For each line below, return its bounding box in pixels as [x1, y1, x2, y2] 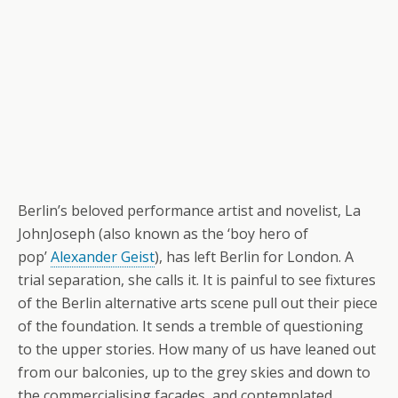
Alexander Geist [51, 247, 155, 267]
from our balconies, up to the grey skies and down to [18, 362, 370, 383]
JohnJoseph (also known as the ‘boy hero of [18, 224, 308, 244]
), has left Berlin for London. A [155, 247, 354, 267]
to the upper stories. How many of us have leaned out [18, 339, 376, 360]
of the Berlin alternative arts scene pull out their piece [18, 293, 378, 314]
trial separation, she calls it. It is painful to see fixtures [18, 270, 376, 291]
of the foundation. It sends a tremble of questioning [18, 316, 363, 337]
